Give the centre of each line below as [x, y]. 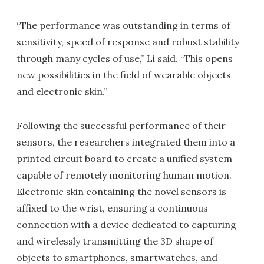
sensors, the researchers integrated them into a [126, 142]
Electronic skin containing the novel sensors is [121, 192]
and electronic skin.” [62, 92]
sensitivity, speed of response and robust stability [128, 42]
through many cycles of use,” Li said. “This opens [125, 59]
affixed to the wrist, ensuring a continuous [112, 208]
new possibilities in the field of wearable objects [124, 75]
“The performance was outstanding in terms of [123, 26]
